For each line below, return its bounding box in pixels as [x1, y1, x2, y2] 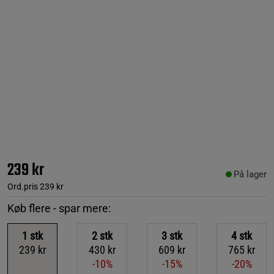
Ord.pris [7, 181, 38, 191]
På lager [234, 168, 267, 180]
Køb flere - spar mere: [7, 201, 111, 215]
